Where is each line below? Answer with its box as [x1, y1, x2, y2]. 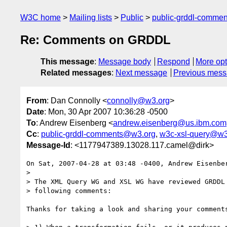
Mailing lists [69, 13, 112, 22]
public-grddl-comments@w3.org [41, 129, 156, 138]
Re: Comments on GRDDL [20, 33, 171, 47]
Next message [116, 68, 167, 78]
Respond [157, 57, 190, 66]
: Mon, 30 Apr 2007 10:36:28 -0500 [44, 107, 168, 116]
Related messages [41, 68, 111, 78]
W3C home [20, 13, 61, 22]
